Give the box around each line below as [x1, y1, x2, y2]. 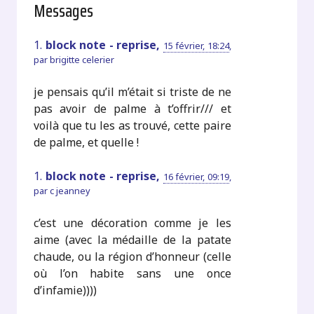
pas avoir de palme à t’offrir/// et [34, 101, 231, 117]
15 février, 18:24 [163, 39, 229, 53]
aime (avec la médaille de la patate [34, 232, 231, 248]
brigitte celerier [50, 53, 115, 67]
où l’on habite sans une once [34, 266, 231, 282]
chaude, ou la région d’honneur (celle [34, 249, 231, 265]
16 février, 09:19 [163, 170, 229, 184]
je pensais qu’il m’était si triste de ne [34, 84, 231, 100]
